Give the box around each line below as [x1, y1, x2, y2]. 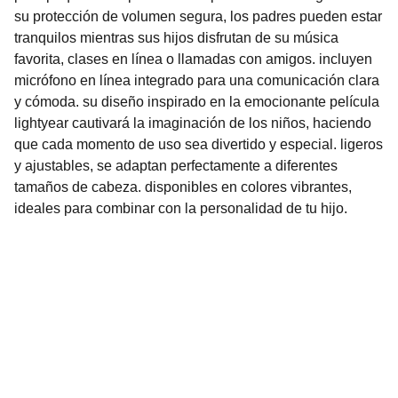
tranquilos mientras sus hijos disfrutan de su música [14, 30, 338, 45]
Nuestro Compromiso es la [53, 335, 285, 354]
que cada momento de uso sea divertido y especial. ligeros [14, 137, 383, 152]
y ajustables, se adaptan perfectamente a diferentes [14, 158, 338, 173]
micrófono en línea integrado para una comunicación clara [14, 73, 379, 88]
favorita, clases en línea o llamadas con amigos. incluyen [14, 52, 372, 67]
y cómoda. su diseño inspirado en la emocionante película [14, 94, 379, 109]
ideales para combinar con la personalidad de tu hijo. [14, 201, 347, 216]
